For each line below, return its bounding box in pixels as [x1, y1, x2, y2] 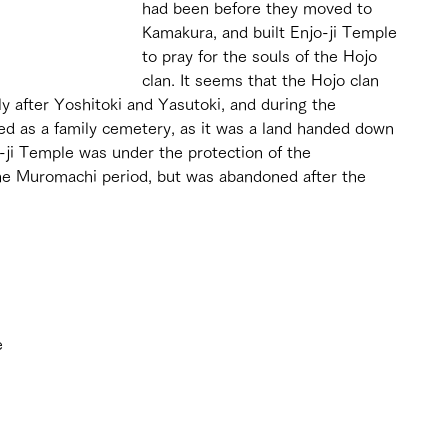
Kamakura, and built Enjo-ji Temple [142, 23, 402, 40]
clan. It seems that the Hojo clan [142, 71, 384, 88]
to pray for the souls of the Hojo [142, 47, 382, 64]
